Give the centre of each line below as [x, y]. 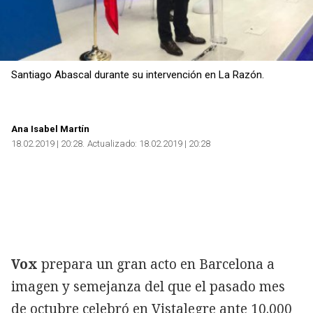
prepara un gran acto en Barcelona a [156, 264]
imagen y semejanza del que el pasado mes [148, 286]
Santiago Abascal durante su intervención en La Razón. [138, 74]
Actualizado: [112, 143]
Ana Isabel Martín [50, 129]
